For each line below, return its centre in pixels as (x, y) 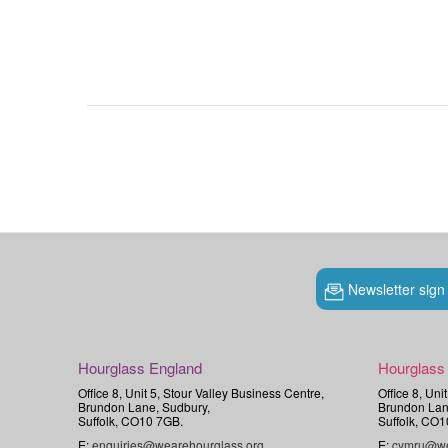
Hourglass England (140, 368)
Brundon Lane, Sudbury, (144, 407)
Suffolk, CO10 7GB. (130, 421)
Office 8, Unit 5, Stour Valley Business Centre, (201, 393)
